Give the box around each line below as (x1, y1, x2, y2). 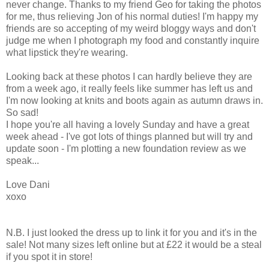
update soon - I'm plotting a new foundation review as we (6, 144, 246, 154)
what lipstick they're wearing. (6, 47, 128, 58)
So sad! (6, 107, 38, 118)
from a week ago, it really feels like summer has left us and (6, 83, 253, 94)
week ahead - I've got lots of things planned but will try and (6, 131, 253, 142)
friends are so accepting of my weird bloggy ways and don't (6, 23, 256, 34)
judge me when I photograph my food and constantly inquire (6, 35, 259, 46)
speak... (6, 156, 39, 166)
